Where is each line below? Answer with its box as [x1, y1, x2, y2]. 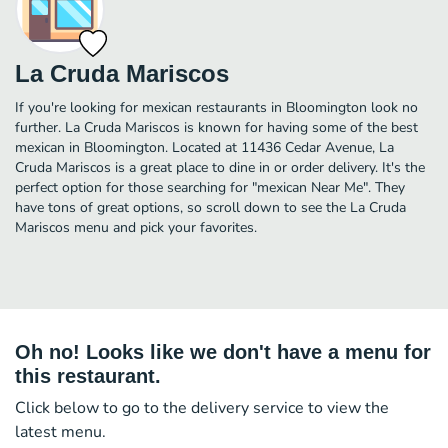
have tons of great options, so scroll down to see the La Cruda [15, 197, 406, 217]
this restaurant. [15, 364, 161, 387]
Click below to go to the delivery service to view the [15, 396, 389, 419]
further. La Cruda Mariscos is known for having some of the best [15, 117, 418, 137]
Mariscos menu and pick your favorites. [15, 217, 257, 237]
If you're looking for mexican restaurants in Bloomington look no [15, 97, 418, 117]
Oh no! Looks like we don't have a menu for [15, 340, 431, 363]
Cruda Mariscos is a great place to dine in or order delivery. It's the [15, 157, 425, 177]
